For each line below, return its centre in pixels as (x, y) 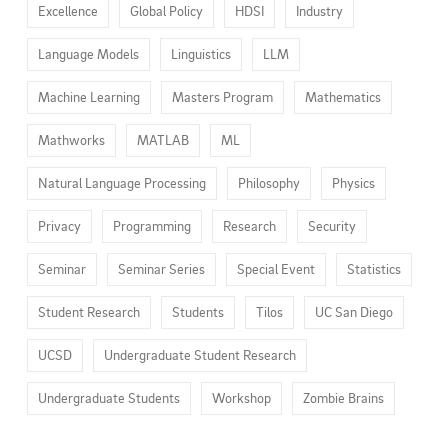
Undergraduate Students (109, 397)
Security (332, 225)
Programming (152, 225)
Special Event (276, 268)
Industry (319, 10)
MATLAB (163, 139)
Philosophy (269, 182)
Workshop (241, 397)
